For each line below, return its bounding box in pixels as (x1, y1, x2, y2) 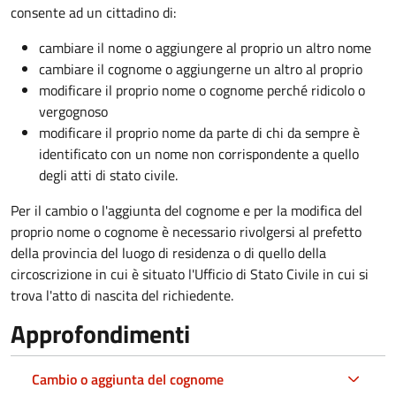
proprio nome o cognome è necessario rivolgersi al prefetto (11, 220, 362, 242)
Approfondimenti (11, 314, 190, 353)
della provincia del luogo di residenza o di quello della (11, 241, 326, 263)
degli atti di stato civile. (39, 164, 178, 186)
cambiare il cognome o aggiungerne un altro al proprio (39, 57, 362, 80)
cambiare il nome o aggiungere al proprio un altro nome (39, 36, 371, 58)
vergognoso (39, 100, 108, 122)
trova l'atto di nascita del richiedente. (11, 284, 233, 306)
